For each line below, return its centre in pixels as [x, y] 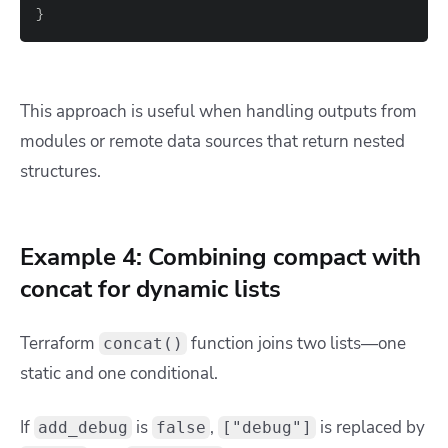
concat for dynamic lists [150, 289]
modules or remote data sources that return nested [212, 142]
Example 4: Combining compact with [220, 257]
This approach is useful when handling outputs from [218, 112]
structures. [60, 172]
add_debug [83, 428]
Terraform [57, 344]
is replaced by [370, 428]
